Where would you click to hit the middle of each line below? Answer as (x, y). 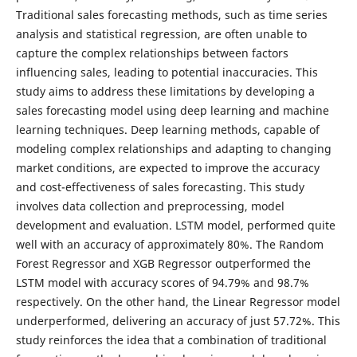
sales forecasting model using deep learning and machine (172, 110)
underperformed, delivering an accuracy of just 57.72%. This (178, 320)
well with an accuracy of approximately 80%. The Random (169, 244)
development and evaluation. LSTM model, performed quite (175, 225)
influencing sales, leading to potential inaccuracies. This (167, 72)
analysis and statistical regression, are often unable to (161, 33)
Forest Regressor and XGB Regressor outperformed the (163, 263)
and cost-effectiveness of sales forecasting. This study (160, 186)
